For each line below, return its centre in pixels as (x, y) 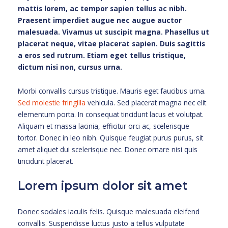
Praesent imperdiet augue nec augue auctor (100, 20)
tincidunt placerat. (46, 161)
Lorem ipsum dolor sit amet (103, 186)
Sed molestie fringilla (52, 102)
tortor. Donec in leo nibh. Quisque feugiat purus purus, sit (110, 137)
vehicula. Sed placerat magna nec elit (146, 102)
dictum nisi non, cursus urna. (70, 67)
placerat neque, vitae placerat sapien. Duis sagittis (111, 43)
